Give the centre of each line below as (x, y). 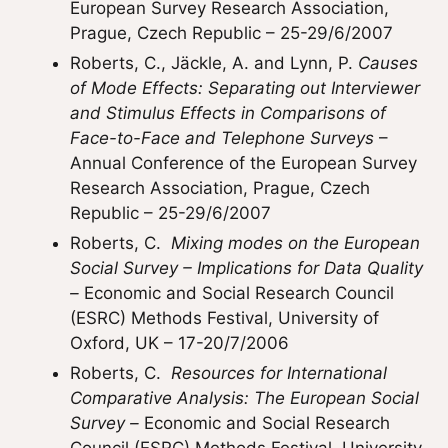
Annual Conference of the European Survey (243, 163)
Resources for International (279, 373)
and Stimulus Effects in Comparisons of (228, 113)
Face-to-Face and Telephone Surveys (222, 138)
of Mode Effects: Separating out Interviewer (245, 88)
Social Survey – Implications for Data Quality (246, 268)
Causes (388, 63)
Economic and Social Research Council (239, 293)
